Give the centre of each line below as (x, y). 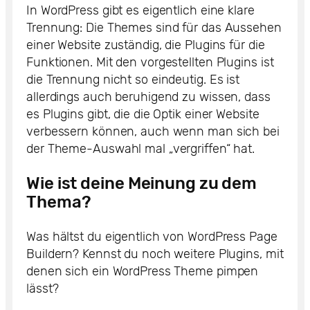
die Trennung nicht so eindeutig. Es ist (133, 80)
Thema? (59, 202)
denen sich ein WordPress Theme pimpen (143, 272)
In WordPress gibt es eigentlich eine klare (140, 11)
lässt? (43, 289)
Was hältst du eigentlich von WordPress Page (152, 237)
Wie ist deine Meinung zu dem (142, 184)
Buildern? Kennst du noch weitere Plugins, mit (155, 254)
